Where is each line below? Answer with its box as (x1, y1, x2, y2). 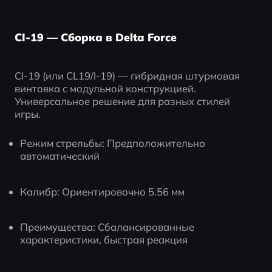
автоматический (20, 149, 100, 162)
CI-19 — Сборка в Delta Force (14, 30, 177, 44)
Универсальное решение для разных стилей (14, 94, 230, 107)
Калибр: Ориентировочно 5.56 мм (20, 185, 185, 198)
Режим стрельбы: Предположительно (20, 136, 206, 149)
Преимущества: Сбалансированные (20, 220, 195, 234)
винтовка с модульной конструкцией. (14, 81, 196, 95)
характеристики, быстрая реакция (20, 233, 188, 246)
